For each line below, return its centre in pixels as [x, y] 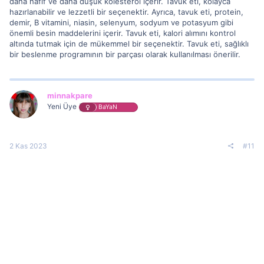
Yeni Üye [62, 106]
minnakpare [70, 95]
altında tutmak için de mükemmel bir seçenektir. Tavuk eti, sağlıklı [129, 44]
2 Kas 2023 [28, 146]
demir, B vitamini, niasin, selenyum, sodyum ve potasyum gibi [121, 22]
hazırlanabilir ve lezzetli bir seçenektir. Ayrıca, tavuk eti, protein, [126, 12]
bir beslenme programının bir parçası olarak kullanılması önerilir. [125, 54]
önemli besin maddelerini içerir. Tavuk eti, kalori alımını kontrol [123, 33]
